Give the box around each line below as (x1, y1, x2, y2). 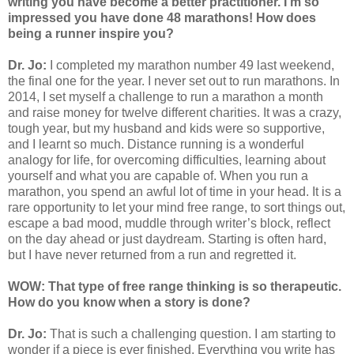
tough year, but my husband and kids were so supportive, (8, 121, 325, 135)
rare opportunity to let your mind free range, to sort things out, (8, 200, 345, 214)
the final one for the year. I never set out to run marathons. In (8, 73, 340, 88)
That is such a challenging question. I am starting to (47, 326, 336, 341)
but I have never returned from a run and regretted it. (8, 247, 296, 262)
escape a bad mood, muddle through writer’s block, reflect (8, 216, 330, 230)
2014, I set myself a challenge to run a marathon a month (8, 89, 323, 104)
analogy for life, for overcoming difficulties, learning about (8, 153, 326, 167)
